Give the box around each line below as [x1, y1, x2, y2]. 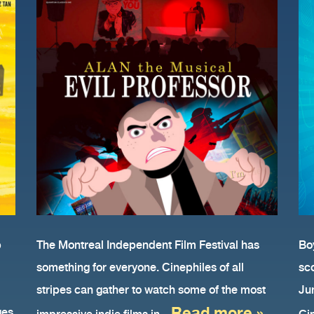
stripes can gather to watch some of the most [36, 283, 266, 297]
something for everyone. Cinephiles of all [36, 261, 245, 275]
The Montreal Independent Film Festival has [36, 238, 260, 252]
